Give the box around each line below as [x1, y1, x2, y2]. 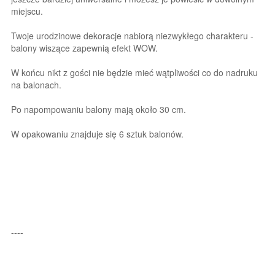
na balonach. [11, 79, 61, 91]
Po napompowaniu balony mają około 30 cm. [11, 103, 186, 116]
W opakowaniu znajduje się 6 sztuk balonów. [11, 128, 184, 141]
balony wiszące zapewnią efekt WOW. [11, 42, 158, 55]
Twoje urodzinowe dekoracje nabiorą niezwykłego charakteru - [11, 29, 254, 42]
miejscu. [11, 5, 43, 18]
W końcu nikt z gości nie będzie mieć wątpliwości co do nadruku [11, 66, 258, 79]
